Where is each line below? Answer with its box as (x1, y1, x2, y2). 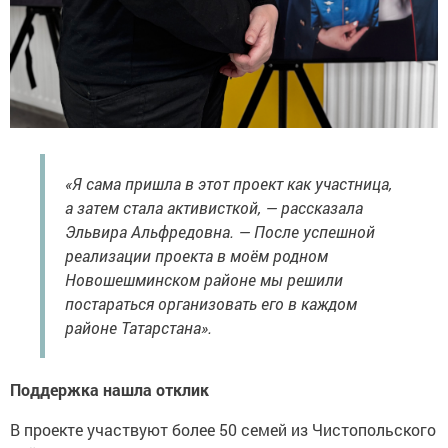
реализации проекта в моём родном (65, 245, 328, 267)
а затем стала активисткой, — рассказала (65, 197, 363, 219)
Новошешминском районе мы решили (65, 269, 343, 291)
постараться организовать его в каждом (65, 293, 357, 315)
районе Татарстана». (65, 317, 212, 339)
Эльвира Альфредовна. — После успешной (65, 221, 375, 243)
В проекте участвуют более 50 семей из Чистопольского (10, 419, 436, 441)
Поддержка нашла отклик (10, 379, 209, 401)
